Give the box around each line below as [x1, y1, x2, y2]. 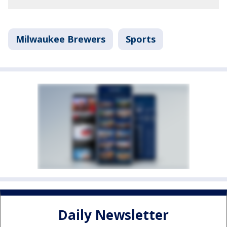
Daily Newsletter [58, 205, 169, 224]
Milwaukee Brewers [16, 33, 105, 46]
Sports [126, 33, 156, 46]
